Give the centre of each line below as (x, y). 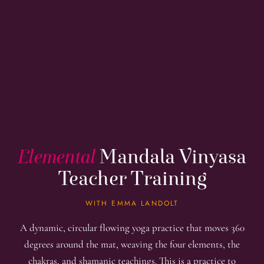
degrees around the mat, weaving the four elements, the (132, 244)
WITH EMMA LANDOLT (132, 203)
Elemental (57, 156)
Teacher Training (132, 178)
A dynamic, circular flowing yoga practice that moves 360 (132, 228)
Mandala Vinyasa (171, 156)
